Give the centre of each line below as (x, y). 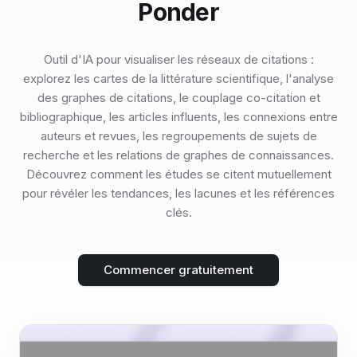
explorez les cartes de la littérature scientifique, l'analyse (178, 78)
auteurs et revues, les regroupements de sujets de (178, 136)
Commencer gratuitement (178, 270)
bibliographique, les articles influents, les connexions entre (178, 117)
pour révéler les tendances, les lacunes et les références (178, 193)
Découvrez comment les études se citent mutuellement (178, 174)
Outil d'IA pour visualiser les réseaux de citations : (178, 59)
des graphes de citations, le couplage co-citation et (178, 98)
